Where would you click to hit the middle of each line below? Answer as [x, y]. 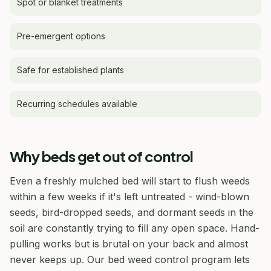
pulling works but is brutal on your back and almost [129, 243]
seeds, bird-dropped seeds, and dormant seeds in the [132, 212]
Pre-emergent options [61, 36]
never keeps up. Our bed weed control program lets [130, 259]
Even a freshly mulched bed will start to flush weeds [130, 181]
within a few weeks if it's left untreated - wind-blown [129, 196]
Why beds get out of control [102, 156]
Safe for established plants [70, 70]
